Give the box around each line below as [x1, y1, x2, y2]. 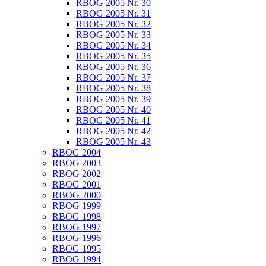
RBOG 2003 [52, 158, 101, 168]
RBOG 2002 [52, 169, 101, 179]
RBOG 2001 [52, 179, 101, 189]
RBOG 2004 [52, 147, 101, 157]
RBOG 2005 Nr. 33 [76, 30, 151, 40]
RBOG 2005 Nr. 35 [76, 51, 151, 61]
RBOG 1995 [52, 243, 101, 254]
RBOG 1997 [52, 222, 101, 232]
